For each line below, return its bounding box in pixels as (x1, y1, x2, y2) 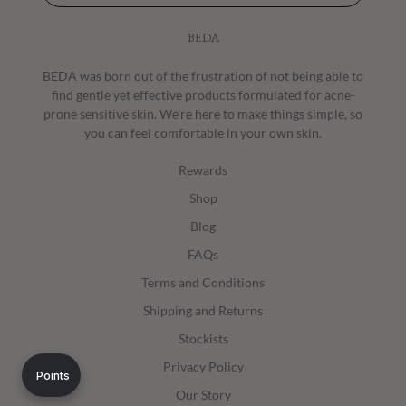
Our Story (175, 387, 231, 403)
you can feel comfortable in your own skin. (84, 125, 322, 141)
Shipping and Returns (143, 303, 263, 319)
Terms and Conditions (141, 275, 265, 291)
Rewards (179, 162, 227, 179)
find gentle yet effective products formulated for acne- (51, 87, 355, 103)
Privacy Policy (162, 359, 244, 375)
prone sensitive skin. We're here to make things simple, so (43, 106, 362, 122)
